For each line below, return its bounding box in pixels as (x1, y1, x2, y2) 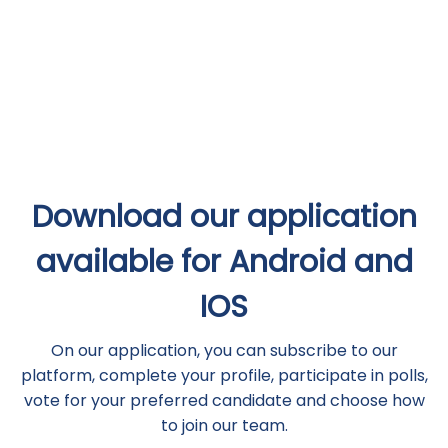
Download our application (31, 196, 417, 239)
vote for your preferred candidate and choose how (23, 389, 425, 413)
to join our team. (160, 414, 288, 438)
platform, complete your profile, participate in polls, (20, 364, 428, 388)
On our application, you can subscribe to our (50, 339, 398, 363)
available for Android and (35, 241, 413, 284)
